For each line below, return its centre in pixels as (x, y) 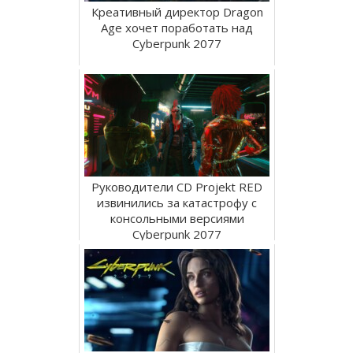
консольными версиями (177, 218)
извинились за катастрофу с (177, 202)
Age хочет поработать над (177, 27)
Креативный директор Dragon (177, 11)
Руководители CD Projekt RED (177, 186)
